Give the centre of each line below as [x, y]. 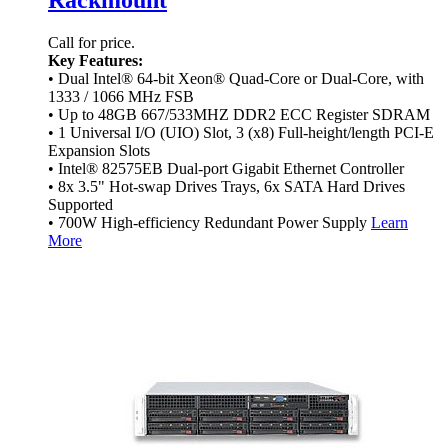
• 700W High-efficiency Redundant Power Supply [209, 222]
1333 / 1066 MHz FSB [121, 96]
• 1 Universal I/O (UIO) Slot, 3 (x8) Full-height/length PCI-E [241, 132]
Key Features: [95, 60]
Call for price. [91, 42]
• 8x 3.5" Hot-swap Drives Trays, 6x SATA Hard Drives [226, 186]
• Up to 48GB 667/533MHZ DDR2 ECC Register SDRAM [239, 114]
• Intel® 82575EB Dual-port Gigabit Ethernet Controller [226, 168]
